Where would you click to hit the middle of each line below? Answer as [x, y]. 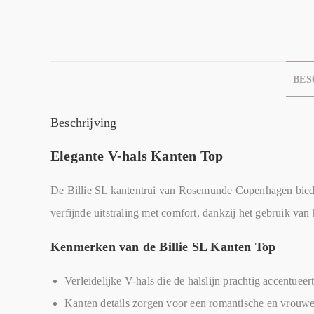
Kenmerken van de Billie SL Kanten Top [163, 247]
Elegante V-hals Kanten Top [137, 156]
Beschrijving [84, 123]
